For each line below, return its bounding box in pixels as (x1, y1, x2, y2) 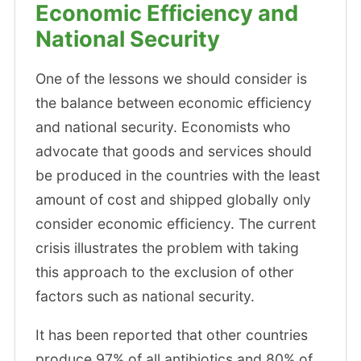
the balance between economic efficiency (35, 93, 313, 111)
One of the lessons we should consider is (35, 69, 308, 87)
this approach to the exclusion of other (35, 263, 295, 280)
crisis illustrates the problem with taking (35, 239, 300, 256)
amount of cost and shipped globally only (35, 190, 312, 208)
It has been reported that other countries (35, 326, 309, 343)
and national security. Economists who (35, 118, 292, 135)
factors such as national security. (35, 287, 255, 305)
